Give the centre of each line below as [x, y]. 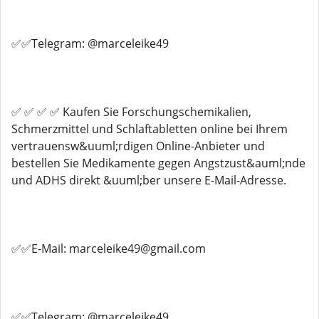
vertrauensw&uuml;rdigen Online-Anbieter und [138, 146]
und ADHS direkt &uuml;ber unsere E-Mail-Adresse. [149, 180]
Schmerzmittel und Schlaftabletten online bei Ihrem [150, 129]
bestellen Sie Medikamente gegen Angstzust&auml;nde [158, 163]
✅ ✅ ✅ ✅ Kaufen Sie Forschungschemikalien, [131, 112]
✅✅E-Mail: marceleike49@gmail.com [109, 249]
